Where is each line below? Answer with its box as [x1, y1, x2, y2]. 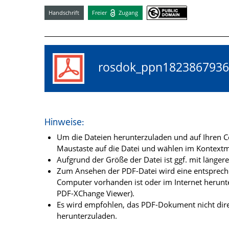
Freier [92, 8, 109, 16]
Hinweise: [44, 115, 84, 131]
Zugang [117, 8, 139, 16]
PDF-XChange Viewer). [57, 188, 134, 199]
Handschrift [49, 8, 80, 16]
